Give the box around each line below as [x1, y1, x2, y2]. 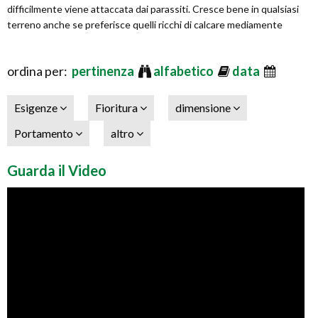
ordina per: [7, 63, 72, 79]
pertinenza [72, 63, 136, 79]
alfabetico [153, 63, 216, 79]
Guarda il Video [7, 162, 106, 180]
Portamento [14, 126, 75, 141]
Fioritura [95, 101, 140, 115]
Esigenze [14, 101, 60, 115]
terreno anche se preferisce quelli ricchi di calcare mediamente [7, 18, 283, 31]
